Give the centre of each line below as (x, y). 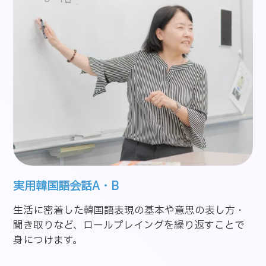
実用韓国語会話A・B (66, 186)
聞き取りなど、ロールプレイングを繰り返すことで (129, 226)
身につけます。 (48, 240)
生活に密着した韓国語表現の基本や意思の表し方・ (129, 211)
